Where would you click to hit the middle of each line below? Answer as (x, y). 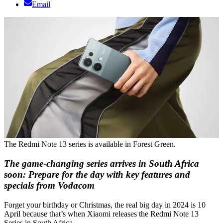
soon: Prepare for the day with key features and (97, 174)
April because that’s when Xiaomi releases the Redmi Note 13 (101, 214)
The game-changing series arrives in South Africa (102, 163)
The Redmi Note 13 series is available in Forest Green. (90, 144)
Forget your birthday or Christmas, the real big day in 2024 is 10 (105, 205)
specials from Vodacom (49, 185)
